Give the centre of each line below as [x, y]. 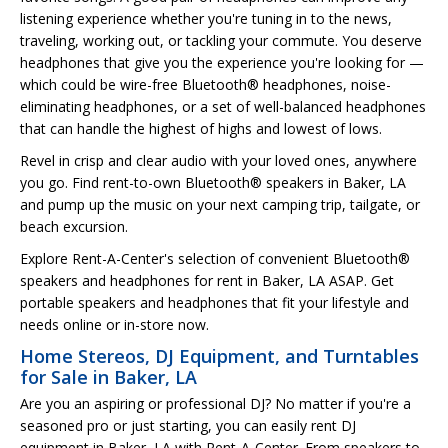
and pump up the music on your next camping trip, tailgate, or [220, 204]
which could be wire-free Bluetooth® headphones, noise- [205, 84]
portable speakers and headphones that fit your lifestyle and [214, 302]
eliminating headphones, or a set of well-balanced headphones [223, 106]
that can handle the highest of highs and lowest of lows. [201, 128]
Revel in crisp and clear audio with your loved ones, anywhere [218, 160]
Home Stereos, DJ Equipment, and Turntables [219, 355]
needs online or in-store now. [114, 324]
